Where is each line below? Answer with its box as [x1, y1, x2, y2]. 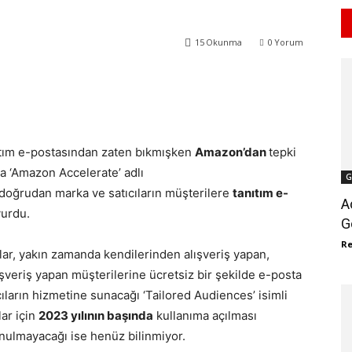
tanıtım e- [233, 185, 288, 201]
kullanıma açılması [153, 308, 257, 324]
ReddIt [150, 76, 178, 89]
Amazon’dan [195, 145, 269, 160]
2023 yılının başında [38, 308, 153, 324]
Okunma [206, 36, 242, 49]
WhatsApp [53, 76, 95, 89]
